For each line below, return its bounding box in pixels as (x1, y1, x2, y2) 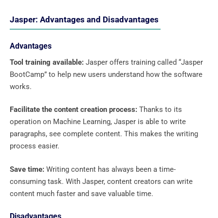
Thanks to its (139, 105, 182, 114)
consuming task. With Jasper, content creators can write (10, 177, 193, 186)
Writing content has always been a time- (46, 164, 176, 174)
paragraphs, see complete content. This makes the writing (10, 129, 198, 139)
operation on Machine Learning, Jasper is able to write (10, 117, 186, 127)
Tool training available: (10, 57, 86, 67)
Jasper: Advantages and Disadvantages (10, 14, 161, 24)
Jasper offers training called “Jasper (86, 57, 203, 67)
